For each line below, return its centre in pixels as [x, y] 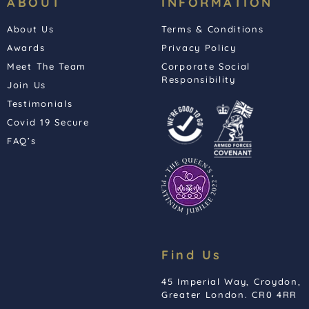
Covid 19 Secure [48, 122]
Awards [26, 48]
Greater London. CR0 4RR [230, 295]
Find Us [192, 255]
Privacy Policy [199, 48]
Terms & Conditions [213, 29]
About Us [31, 29]
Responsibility [199, 80]
